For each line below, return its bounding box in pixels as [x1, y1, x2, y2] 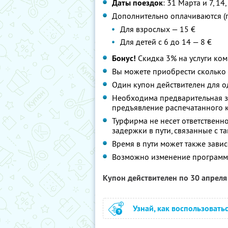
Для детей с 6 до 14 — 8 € [120, 37, 212, 47]
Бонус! [112, 53, 138, 64]
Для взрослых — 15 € [120, 24, 195, 34]
